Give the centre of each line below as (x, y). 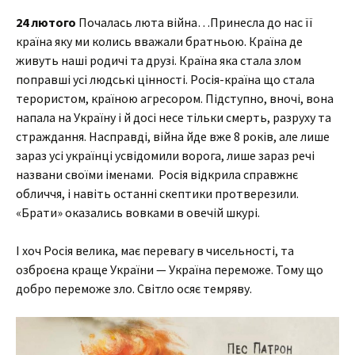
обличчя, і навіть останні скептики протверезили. (157, 193)
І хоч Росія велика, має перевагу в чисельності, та (155, 250)
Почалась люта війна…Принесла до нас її (195, 22)
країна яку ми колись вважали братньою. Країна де (159, 41)
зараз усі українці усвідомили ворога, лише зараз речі (165, 155)
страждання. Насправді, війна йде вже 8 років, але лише (173, 136)
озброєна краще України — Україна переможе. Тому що (170, 269)
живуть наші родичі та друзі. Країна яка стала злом (158, 60)
